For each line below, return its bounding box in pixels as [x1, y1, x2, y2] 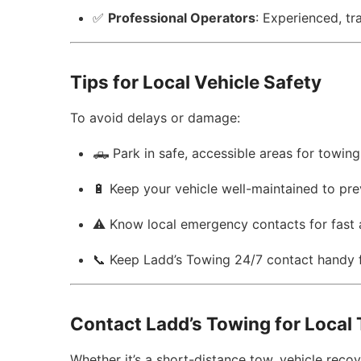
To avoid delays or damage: [70, 110, 241, 126]
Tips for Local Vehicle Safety [70, 71, 322, 93]
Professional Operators [108, 10, 256, 26]
